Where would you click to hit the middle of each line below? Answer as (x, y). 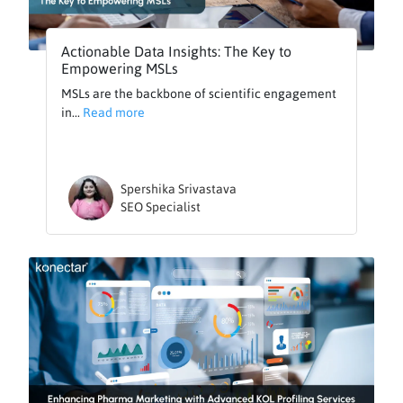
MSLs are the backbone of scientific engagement (199, 94)
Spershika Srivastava (179, 189)
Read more (114, 113)
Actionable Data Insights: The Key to (177, 52)
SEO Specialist (161, 207)
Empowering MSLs (120, 69)
